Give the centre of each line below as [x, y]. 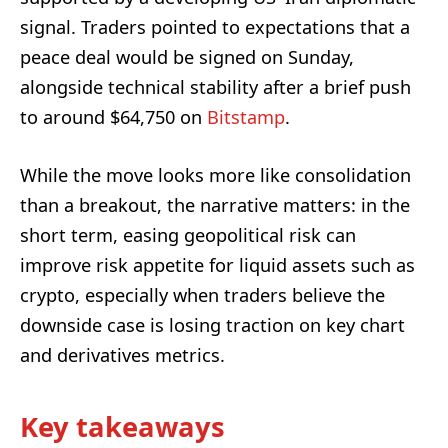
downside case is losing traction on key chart [212, 324]
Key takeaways [122, 426]
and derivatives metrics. [122, 354]
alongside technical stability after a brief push [215, 86]
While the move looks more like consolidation [215, 174]
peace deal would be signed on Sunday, [187, 56]
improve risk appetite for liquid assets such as [217, 264]
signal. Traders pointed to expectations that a [215, 26]
